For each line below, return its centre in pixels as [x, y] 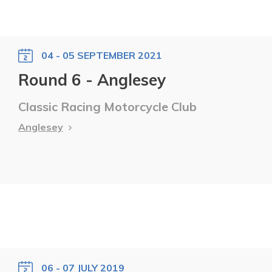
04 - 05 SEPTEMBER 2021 [102, 55]
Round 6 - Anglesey [92, 80]
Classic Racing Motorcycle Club [107, 106]
